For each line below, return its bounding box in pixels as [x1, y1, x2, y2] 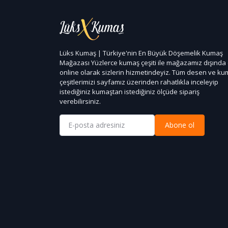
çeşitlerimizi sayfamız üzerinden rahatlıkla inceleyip [60, 77, 218, 87]
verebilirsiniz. [60, 96, 101, 106]
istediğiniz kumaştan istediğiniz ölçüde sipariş [60, 87, 199, 96]
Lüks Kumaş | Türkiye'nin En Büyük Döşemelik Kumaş [60, 48, 223, 58]
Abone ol [165, 120, 195, 130]
